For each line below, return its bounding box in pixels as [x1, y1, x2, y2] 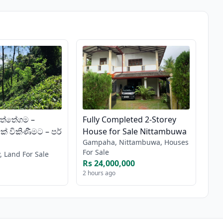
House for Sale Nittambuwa [83, 125, 187, 137]
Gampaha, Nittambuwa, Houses [83, 137, 189, 147]
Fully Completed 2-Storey [83, 113, 177, 125]
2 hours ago [83, 168, 116, 177]
